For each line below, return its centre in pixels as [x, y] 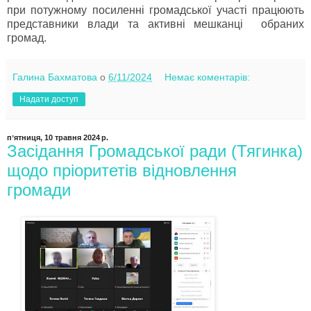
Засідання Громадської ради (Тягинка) [155, 151]
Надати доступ [49, 100]
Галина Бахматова [55, 77]
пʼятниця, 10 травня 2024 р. [58, 138]
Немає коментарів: [208, 77]
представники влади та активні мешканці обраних [155, 24]
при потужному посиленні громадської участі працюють [155, 10]
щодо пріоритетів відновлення [122, 171]
